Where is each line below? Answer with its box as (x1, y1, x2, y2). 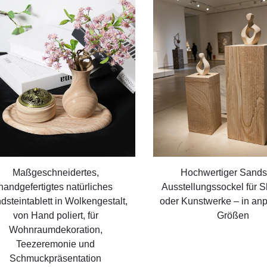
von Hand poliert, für (13, 210, 98, 221)
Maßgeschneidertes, (12, 167, 99, 178)
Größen (217, 210, 250, 221)
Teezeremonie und (16, 238, 95, 249)
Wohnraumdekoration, (8, 224, 103, 235)
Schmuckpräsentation (10, 253, 102, 263)
